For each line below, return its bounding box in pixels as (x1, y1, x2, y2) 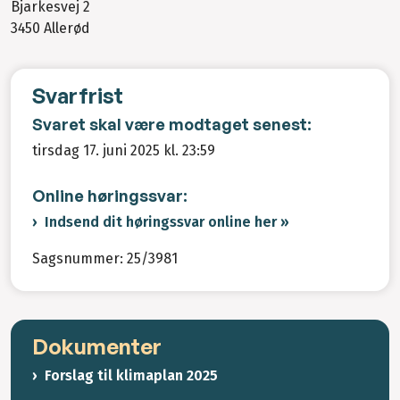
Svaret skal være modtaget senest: (32, 114, 312, 135)
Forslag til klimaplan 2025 (45, 367, 218, 385)
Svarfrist (32, 82, 123, 110)
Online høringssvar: (32, 185, 187, 205)
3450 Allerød (11, 20, 90, 37)
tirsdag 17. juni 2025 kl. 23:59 (32, 141, 215, 159)
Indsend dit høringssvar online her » (45, 213, 289, 231)
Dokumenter (32, 333, 162, 361)
